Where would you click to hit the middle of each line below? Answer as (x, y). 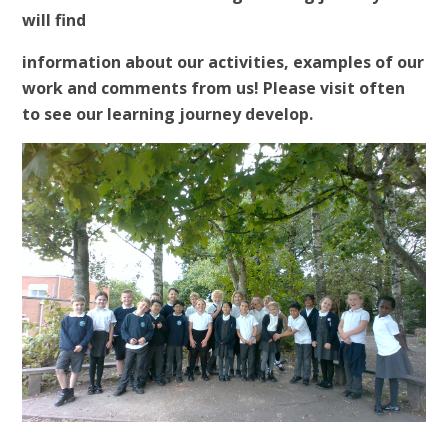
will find (54, 19)
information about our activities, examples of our (223, 61)
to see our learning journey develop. (168, 113)
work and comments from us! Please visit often (214, 87)
